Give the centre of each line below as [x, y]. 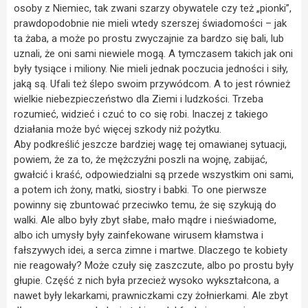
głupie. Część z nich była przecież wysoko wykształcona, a [146, 280]
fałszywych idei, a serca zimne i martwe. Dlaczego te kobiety [151, 250]
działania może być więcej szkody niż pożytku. [118, 129]
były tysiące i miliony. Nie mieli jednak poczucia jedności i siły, [151, 68]
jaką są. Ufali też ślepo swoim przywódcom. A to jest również [152, 84]
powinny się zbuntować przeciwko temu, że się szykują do [145, 205]
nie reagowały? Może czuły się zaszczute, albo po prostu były [154, 265]
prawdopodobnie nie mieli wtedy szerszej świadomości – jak [150, 23]
